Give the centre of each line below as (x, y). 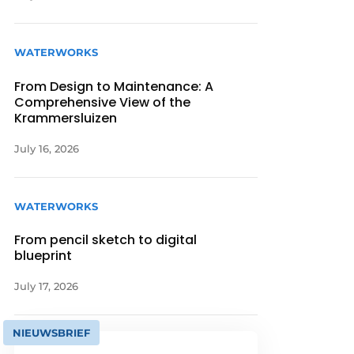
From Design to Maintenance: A (114, 86)
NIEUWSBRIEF (52, 332)
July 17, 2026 (47, 286)
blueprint (43, 255)
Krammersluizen (66, 118)
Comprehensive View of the (103, 102)
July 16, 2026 (47, 148)
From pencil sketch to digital (106, 239)
